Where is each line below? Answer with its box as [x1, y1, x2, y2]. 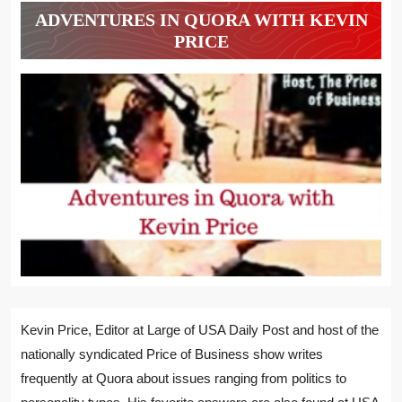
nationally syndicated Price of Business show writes [21, 345, 323, 362]
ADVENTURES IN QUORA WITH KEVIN [34, 9, 368, 30]
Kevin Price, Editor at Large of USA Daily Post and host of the [21, 321, 379, 337]
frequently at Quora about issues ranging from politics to [21, 370, 346, 386]
